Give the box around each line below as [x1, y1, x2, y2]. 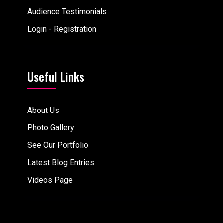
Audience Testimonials [27, 6, 107, 16]
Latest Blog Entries [27, 157, 94, 167]
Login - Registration [27, 24, 96, 34]
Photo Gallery [27, 122, 74, 132]
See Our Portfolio [27, 140, 88, 150]
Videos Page [27, 175, 73, 185]
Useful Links [27, 67, 84, 85]
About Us [27, 105, 59, 115]
